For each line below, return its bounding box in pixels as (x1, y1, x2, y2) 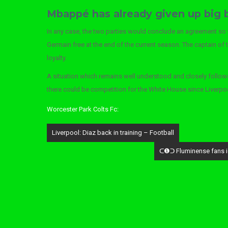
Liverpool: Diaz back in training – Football (52, 129, 174, 136)
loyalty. (47, 54, 67, 62)
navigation (46, 135, 102, 148)
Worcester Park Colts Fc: (47, 105, 119, 113)
